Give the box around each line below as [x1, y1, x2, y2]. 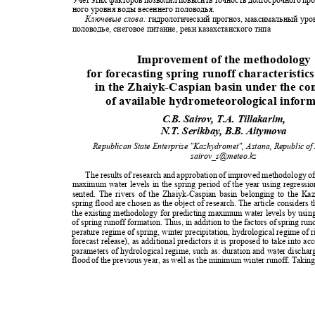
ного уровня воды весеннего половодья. [72, 4, 219, 15]
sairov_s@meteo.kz [191, 150, 261, 161]
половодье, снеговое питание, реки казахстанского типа [72, 23, 276, 34]
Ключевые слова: [85, 14, 148, 24]
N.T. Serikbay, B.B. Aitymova [160, 124, 292, 136]
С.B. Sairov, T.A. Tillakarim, [162, 112, 291, 125]
